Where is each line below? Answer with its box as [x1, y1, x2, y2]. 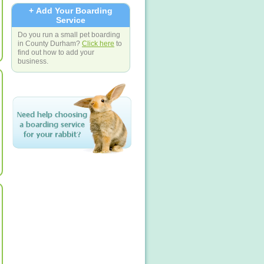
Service [56, 15, 85, 25]
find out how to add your [18, 48, 94, 56]
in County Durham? [18, 39, 82, 47]
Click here [82, 39, 114, 47]
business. [18, 57, 48, 65]
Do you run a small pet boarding [18, 30, 120, 38]
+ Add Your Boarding [29, 5, 113, 15]
